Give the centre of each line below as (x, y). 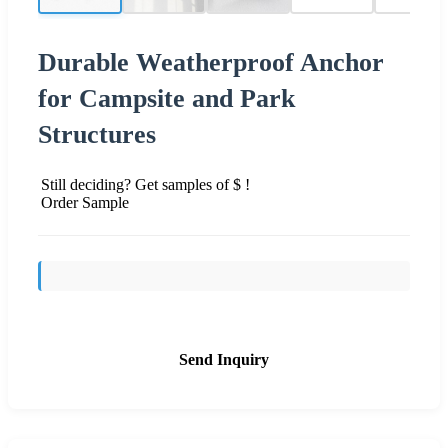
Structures (97, 134)
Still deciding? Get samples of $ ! (145, 184)
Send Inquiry (224, 359)
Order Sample (85, 202)
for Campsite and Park (166, 98)
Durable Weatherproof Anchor (211, 62)
